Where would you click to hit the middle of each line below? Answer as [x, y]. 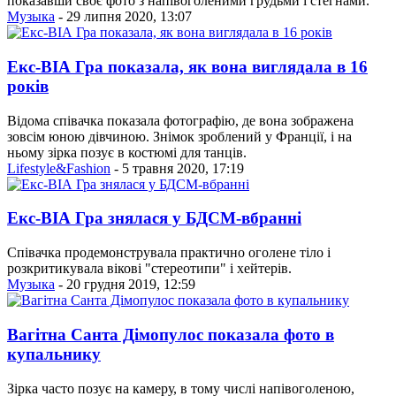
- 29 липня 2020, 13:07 [123, 17]
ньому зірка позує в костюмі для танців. [127, 152]
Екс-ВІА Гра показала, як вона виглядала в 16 [187, 67]
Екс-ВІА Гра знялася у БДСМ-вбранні [154, 218]
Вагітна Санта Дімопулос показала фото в [171, 334]
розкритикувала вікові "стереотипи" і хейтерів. [149, 269]
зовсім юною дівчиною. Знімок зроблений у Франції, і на [179, 136]
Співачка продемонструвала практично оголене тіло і [169, 253]
